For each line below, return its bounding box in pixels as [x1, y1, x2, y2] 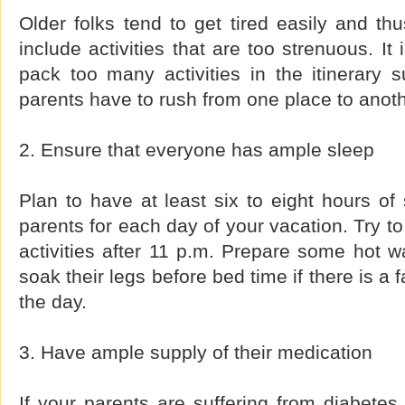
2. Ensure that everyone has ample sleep [19, 139, 374, 160]
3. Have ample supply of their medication [19, 342, 372, 363]
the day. [19, 291, 87, 312]
